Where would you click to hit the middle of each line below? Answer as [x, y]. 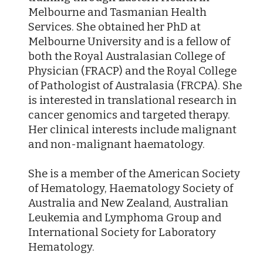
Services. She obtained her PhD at [115, 27]
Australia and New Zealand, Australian [129, 203]
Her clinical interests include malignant [133, 129]
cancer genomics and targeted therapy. [129, 115]
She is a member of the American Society [134, 173]
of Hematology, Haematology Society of [131, 188]
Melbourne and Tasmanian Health [118, 12]
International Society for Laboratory [122, 232]
